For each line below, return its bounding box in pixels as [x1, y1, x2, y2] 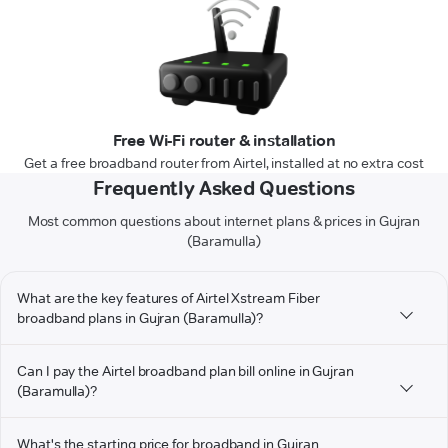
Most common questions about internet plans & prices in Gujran [27, 212, 421, 231]
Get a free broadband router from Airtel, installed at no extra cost [24, 154, 424, 173]
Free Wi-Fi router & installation [112, 131, 336, 151]
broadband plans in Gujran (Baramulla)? [17, 309, 264, 328]
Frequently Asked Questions [93, 176, 355, 201]
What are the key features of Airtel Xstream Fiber [17, 289, 320, 308]
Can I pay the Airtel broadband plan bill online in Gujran [17, 362, 355, 381]
